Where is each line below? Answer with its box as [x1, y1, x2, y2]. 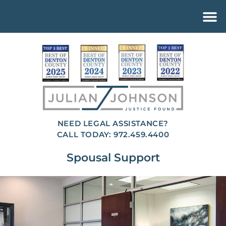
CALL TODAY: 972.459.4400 [56, 129, 169, 139]
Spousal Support [66, 151, 160, 165]
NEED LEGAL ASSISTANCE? [57, 118, 169, 128]
